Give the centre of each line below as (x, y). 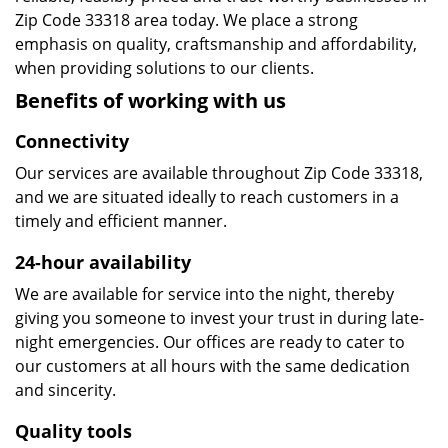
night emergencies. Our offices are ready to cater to (210, 342)
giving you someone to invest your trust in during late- (219, 318)
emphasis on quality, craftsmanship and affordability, (216, 44)
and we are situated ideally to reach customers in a (207, 197)
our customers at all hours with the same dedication (212, 366)
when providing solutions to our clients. (164, 68)
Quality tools (73, 431)
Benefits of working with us (150, 100)
